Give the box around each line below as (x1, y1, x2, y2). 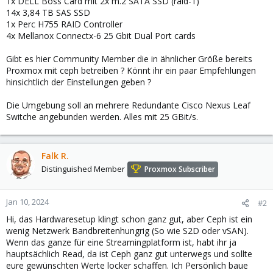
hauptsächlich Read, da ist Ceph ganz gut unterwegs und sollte (6, 248, 252, 260)
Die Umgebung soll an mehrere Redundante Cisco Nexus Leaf (6, 99, 250, 111)
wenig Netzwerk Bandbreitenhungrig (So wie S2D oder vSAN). (6, 225, 249, 236)
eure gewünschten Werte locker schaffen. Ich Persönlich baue (6, 260, 248, 271)
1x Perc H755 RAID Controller (6, 18, 122, 30)
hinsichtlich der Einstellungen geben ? (6, 76, 151, 88)
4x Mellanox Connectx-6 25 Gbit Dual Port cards (6, 30, 196, 41)
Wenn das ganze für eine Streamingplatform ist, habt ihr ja (6, 236, 236, 248)
